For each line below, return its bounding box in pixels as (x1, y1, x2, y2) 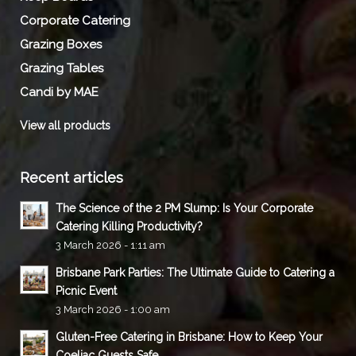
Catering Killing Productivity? (56, 219, 203, 233)
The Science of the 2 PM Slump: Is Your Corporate (56, 201, 313, 215)
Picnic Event (56, 284, 117, 297)
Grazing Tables (20, 61, 103, 76)
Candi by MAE (20, 85, 99, 100)
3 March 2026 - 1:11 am (56, 238, 165, 251)
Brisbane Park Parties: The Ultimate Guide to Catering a (56, 265, 335, 279)
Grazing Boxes (20, 37, 102, 52)
